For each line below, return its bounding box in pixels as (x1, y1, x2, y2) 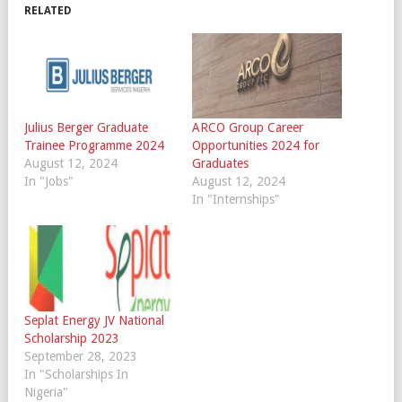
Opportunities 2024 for (191, 138, 319, 153)
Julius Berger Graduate (24, 120, 148, 135)
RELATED (24, 4, 72, 17)
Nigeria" (24, 384, 68, 399)
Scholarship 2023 (24, 330, 119, 345)
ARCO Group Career (191, 120, 303, 135)
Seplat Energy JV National (24, 312, 164, 328)
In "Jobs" (24, 174, 74, 189)
